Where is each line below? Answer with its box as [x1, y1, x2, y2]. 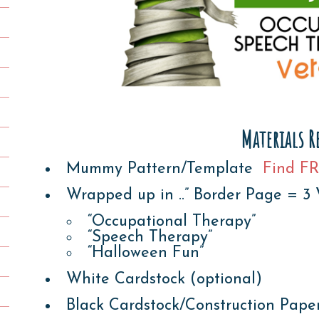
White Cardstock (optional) [66, 271, 262, 288]
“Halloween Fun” [87, 244, 204, 261]
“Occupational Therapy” [87, 213, 256, 230]
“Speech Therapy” [87, 229, 212, 246]
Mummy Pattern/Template [66, 160, 263, 177]
